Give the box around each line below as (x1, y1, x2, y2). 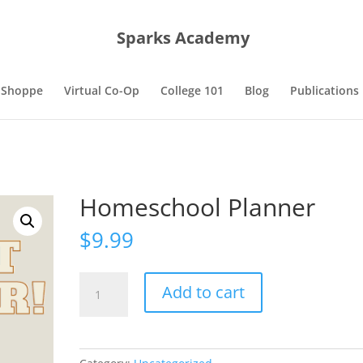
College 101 (160, 83, 224, 98)
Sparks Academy (117, 26, 250, 49)
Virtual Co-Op (63, 83, 139, 98)
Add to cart (162, 281, 246, 303)
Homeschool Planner (79, 190, 316, 224)
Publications (289, 83, 359, 98)
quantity (79, 310, 125, 326)
